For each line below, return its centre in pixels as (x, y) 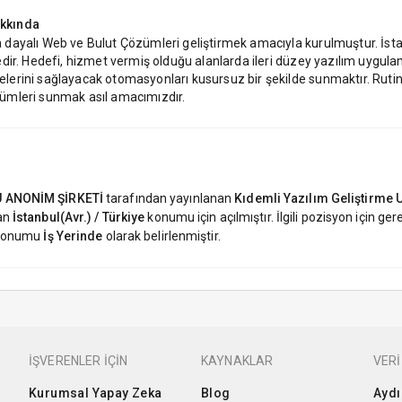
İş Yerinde (73, 236)
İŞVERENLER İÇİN (78, 360)
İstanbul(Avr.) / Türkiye (79, 217)
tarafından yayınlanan (169, 198)
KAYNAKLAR (237, 360)
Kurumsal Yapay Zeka (95, 393)
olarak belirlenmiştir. (162, 236)
